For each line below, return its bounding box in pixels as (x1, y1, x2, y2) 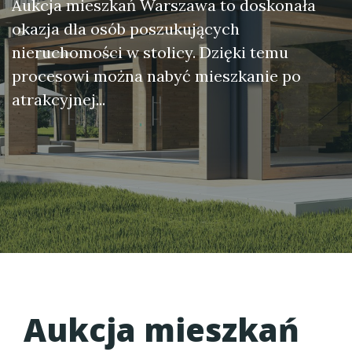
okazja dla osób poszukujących (12, 19, 240, 38)
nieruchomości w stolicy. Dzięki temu (12, 42, 288, 62)
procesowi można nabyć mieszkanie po (12, 66, 301, 86)
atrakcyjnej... (12, 90, 105, 109)
